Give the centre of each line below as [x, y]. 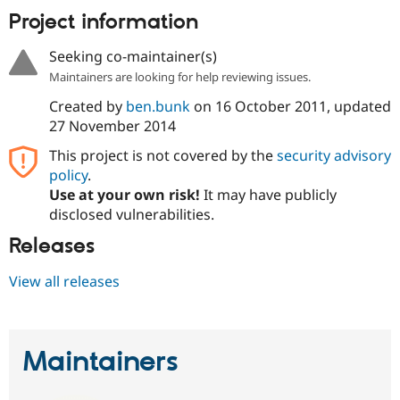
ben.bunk [158, 107]
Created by [87, 107]
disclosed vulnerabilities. [131, 215]
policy [68, 175]
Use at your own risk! [124, 195]
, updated [358, 107]
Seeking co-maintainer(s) [133, 57]
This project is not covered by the [162, 156]
